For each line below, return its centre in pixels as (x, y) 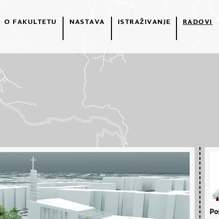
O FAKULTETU (31, 22)
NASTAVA (87, 22)
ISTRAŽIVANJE (144, 22)
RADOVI (197, 22)
